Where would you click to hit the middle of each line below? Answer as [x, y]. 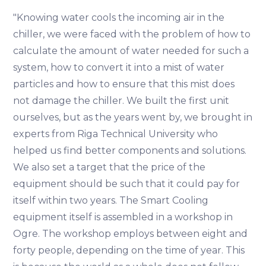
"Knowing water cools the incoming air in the [119, 17]
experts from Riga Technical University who [116, 134]
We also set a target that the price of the [110, 167]
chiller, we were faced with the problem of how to [132, 34]
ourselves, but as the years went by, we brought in [133, 117]
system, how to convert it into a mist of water [119, 67]
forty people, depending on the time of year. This [129, 250]
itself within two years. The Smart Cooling [111, 200]
